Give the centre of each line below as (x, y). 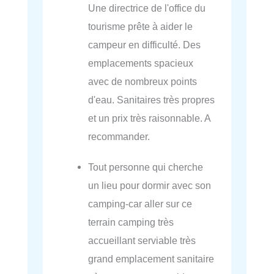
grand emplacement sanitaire (151, 258)
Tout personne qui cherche (146, 167)
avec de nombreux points (143, 81)
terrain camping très (131, 222)
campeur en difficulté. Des (145, 44)
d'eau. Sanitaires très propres (152, 99)
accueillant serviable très (142, 240)
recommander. (119, 136)
